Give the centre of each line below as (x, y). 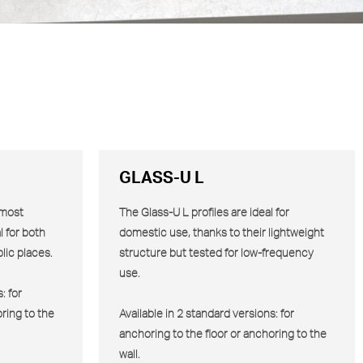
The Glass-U (151, 213)
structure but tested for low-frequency (216, 253)
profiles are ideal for (239, 213)
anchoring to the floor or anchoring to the (223, 334)
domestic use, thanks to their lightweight (222, 233)
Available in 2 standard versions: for (207, 314)
